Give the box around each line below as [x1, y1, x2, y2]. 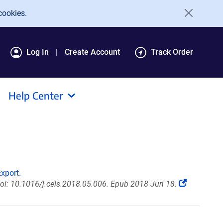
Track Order [151, 47, 193, 57]
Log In [26, 47, 49, 57]
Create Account [65, 47, 120, 57]
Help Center [8, 89, 63, 102]
